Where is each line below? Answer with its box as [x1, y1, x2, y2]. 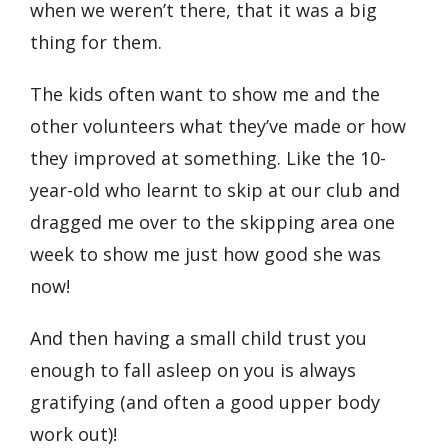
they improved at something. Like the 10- [30, 146, 386, 171]
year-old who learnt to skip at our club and [30, 178, 400, 203]
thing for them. [30, 30, 167, 55]
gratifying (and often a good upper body [30, 390, 380, 415]
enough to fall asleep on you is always [30, 358, 356, 383]
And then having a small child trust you [30, 326, 367, 351]
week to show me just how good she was [30, 242, 381, 267]
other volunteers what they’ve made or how [30, 114, 406, 139]
